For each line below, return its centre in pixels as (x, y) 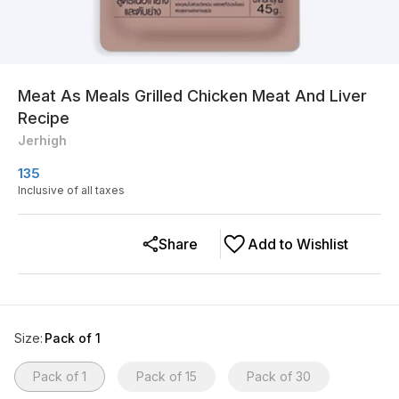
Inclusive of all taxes (71, 190)
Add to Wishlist (298, 244)
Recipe (44, 118)
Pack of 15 (167, 376)
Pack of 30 (279, 376)
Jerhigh (42, 140)
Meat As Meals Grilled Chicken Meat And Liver (192, 96)
